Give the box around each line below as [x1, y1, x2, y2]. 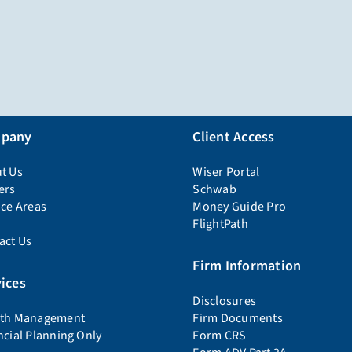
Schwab [192, 181, 236, 198]
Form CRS [192, 327, 247, 344]
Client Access [192, 127, 275, 147]
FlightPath [192, 215, 248, 233]
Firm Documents [192, 310, 283, 327]
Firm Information [192, 256, 302, 276]
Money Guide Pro [192, 198, 287, 215]
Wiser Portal [192, 163, 260, 181]
